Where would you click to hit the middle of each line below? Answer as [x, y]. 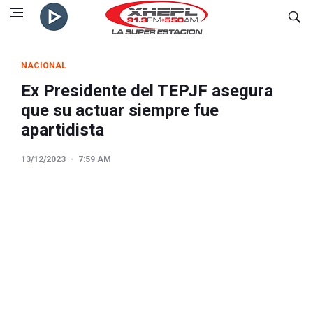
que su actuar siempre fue [120, 110]
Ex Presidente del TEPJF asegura [147, 91]
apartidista [63, 130]
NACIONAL [44, 66]
